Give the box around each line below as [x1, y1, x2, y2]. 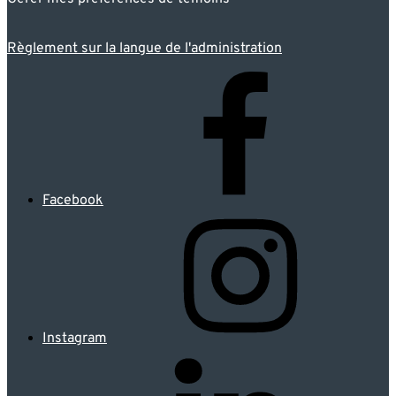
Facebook [42, 191, 103, 209]
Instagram [42, 329, 107, 347]
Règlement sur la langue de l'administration [7, 39, 282, 57]
